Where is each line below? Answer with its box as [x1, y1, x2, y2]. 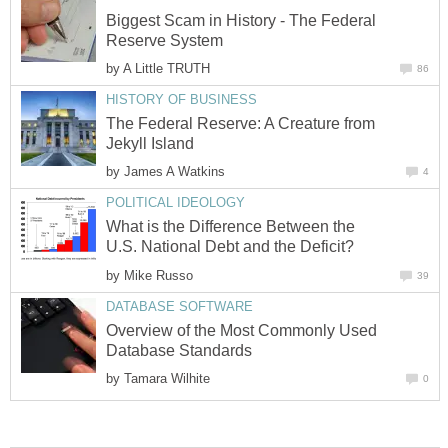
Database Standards [106, 341, 252, 359]
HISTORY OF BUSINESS [106, 91, 257, 107]
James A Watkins [124, 164, 225, 180]
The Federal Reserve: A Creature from [106, 115, 375, 133]
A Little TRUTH [123, 60, 210, 76]
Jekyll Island [106, 135, 194, 153]
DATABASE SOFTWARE [106, 298, 253, 314]
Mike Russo [124, 267, 193, 283]
